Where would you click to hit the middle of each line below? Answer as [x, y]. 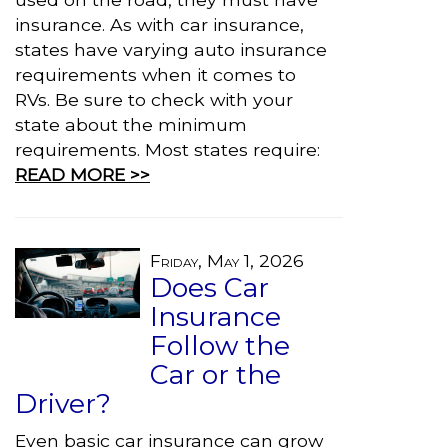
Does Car [209, 287]
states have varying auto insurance [171, 49]
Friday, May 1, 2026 [227, 260]
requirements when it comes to [155, 74]
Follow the [220, 345]
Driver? [63, 403]
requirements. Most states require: [167, 149]
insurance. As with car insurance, [159, 24]
